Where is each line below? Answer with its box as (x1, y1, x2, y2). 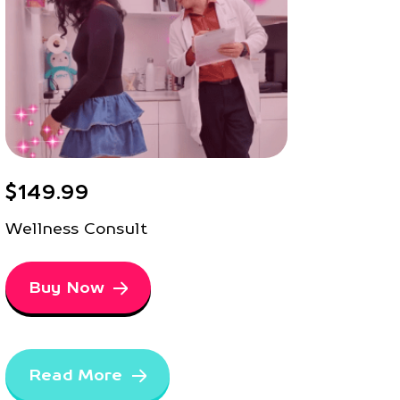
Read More (28, 365, 123, 385)
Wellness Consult (4, 219, 147, 238)
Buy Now (28, 278, 105, 297)
